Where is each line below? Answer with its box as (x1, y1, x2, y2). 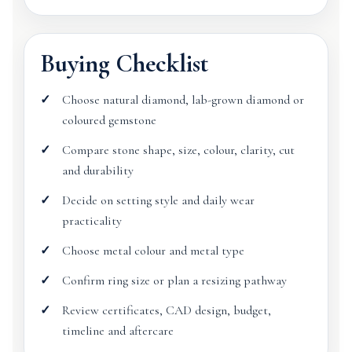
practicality (62, 213, 122, 229)
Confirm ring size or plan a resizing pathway (62, 273, 287, 288)
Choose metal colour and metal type (62, 243, 244, 258)
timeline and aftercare (62, 323, 174, 339)
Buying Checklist (40, 48, 208, 79)
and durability (62, 163, 134, 178)
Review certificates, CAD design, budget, (62, 302, 271, 318)
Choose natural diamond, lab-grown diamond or (62, 92, 304, 108)
